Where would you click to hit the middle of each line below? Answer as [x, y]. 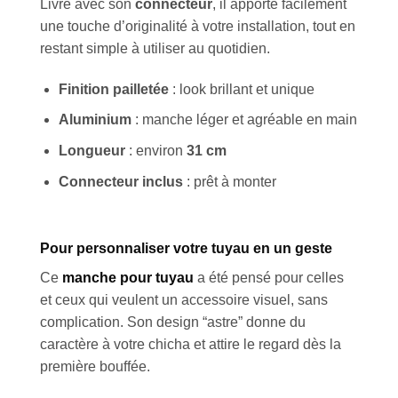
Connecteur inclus [120, 181]
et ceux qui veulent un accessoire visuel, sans [184, 300]
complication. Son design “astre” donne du [173, 322]
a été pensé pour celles [269, 278]
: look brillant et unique [241, 89]
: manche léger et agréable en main [244, 120]
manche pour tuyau [128, 278]
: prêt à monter [229, 181]
